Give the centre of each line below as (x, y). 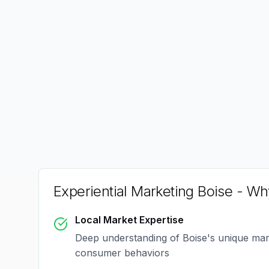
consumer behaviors (122, 253)
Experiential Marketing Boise (143, 191)
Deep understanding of (129, 238)
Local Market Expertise (129, 220)
